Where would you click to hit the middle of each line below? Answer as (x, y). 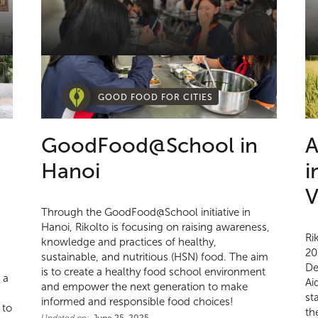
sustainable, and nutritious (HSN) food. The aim (155, 257)
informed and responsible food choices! (138, 302)
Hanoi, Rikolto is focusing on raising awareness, (156, 227)
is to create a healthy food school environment (154, 272)
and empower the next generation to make (145, 287)
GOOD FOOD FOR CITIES (156, 98)
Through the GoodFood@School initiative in (146, 213)
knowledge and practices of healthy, (129, 242)
